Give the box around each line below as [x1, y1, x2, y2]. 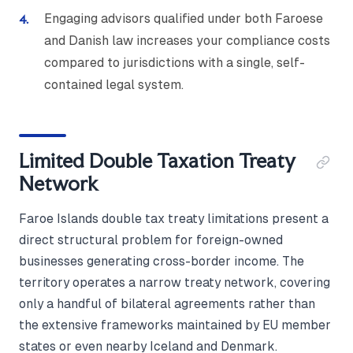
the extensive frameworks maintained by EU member [19, 318, 331, 333]
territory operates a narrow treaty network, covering [19, 276, 330, 290]
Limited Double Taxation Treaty [19, 149, 295, 173]
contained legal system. [44, 77, 184, 93]
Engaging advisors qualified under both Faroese [44, 11, 323, 27]
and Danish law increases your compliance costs [44, 33, 330, 49]
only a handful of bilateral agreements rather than [19, 297, 315, 311]
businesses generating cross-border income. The [19, 255, 304, 269]
